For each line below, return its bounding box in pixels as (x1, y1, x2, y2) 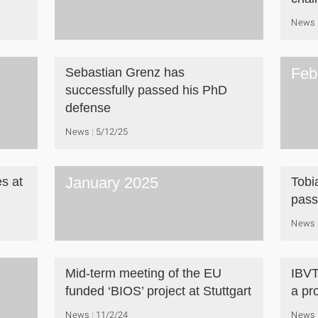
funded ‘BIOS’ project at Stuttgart (65, 284, 251, 298)
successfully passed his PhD (65, 83, 227, 97)
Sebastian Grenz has (65, 65, 185, 79)
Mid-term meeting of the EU (65, 266, 221, 280)
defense (65, 101, 111, 115)
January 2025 (65, 174, 158, 192)
